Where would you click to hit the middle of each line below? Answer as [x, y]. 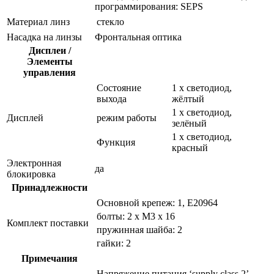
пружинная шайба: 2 [139, 229]
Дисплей [25, 117]
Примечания [50, 258]
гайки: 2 [114, 243]
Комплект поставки [48, 223]
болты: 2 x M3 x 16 [136, 216]
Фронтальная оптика [138, 37]
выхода [112, 98]
